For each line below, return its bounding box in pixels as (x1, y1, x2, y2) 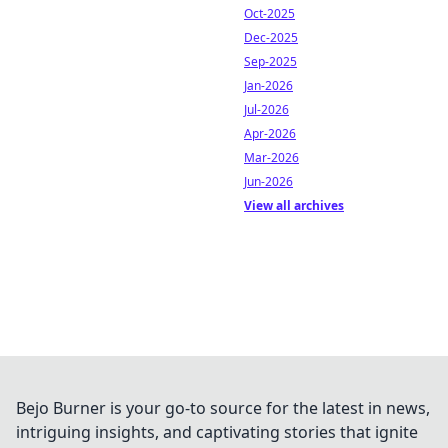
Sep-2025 (244, 53, 297, 70)
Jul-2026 (244, 101, 289, 118)
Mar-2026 (244, 149, 299, 166)
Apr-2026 (244, 125, 296, 142)
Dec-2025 (244, 29, 298, 46)
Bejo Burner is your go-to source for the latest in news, (16, 397, 430, 419)
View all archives (244, 197, 344, 214)
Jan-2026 (244, 77, 293, 94)
